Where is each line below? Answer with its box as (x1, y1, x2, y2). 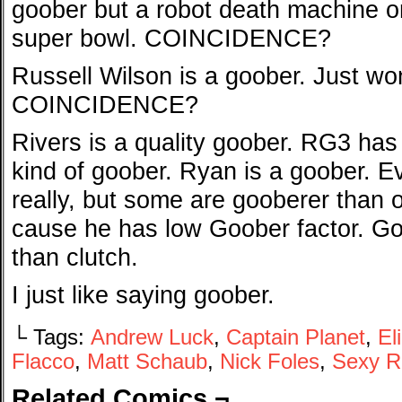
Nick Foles (220, 350, 319, 373)
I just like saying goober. (12, 281, 275, 309)
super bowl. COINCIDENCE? (12, 24, 331, 52)
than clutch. (12, 243, 138, 271)
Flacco (12, 350, 74, 373)
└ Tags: (12, 326, 91, 349)
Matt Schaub (87, 350, 207, 373)
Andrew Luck (91, 326, 214, 349)
